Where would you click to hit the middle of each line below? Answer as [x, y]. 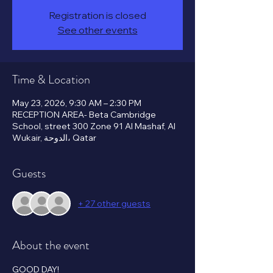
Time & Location [51, 80]
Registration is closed [97, 15]
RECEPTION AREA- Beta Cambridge [84, 115]
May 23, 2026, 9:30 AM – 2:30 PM [77, 103]
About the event [51, 245]
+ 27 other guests [114, 203]
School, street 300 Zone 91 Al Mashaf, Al [94, 126]
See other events [97, 30]
